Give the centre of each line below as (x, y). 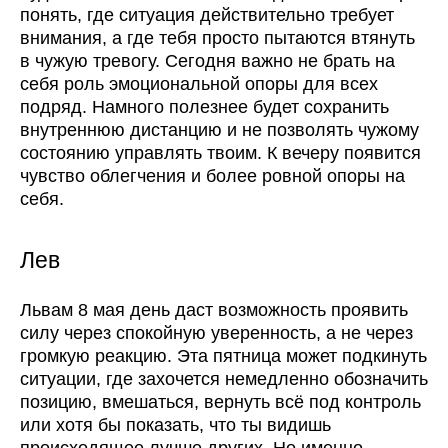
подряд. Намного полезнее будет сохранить (204, 107)
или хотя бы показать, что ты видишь (175, 425)
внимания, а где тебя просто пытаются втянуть (217, 38)
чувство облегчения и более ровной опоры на (212, 176)
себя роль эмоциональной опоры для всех (199, 84)
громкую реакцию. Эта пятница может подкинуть (223, 356)
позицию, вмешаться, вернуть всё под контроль (220, 402)
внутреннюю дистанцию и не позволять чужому (219, 130)
